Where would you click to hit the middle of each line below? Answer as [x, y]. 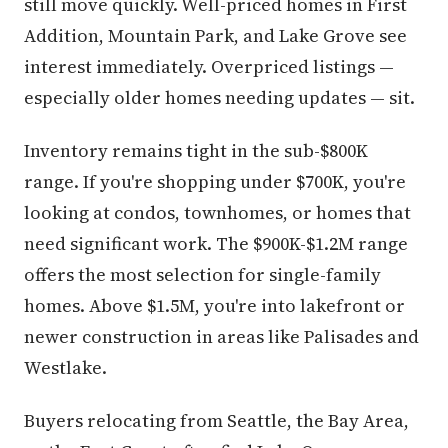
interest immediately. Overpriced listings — [209, 67]
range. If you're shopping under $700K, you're [215, 182]
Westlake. [65, 368]
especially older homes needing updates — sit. [219, 98]
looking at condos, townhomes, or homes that [217, 213]
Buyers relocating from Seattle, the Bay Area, [216, 421]
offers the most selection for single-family [202, 275]
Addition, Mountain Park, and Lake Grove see [215, 36]
